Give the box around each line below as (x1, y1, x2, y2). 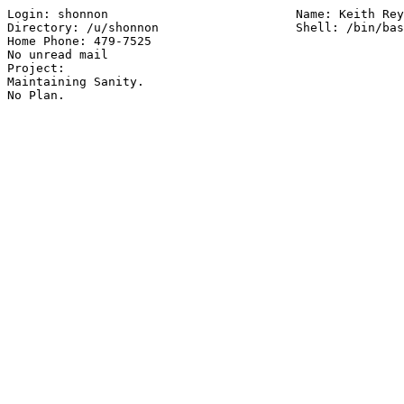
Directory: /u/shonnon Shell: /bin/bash (7, 21, 267, 34)
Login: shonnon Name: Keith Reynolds (7, 7, 166, 21)
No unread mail (7, 48, 108, 61)
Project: (7, 61, 65, 75)
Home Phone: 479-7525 (7, 34, 151, 48)
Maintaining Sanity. (7, 75, 144, 88)
